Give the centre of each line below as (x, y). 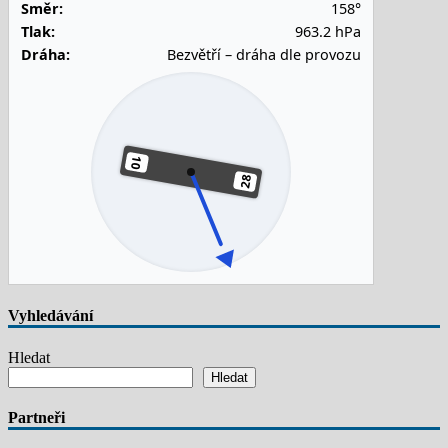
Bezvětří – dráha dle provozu (264, 55)
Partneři (36, 418)
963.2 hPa (328, 32)
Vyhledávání (50, 315)
